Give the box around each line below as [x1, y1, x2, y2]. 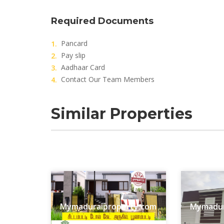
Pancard [61, 38, 87, 48]
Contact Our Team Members [61, 74, 154, 84]
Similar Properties [51, 104, 192, 123]
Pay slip [61, 50, 85, 60]
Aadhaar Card [61, 62, 105, 72]
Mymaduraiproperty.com [60, 201, 157, 212]
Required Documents [51, 15, 153, 26]
